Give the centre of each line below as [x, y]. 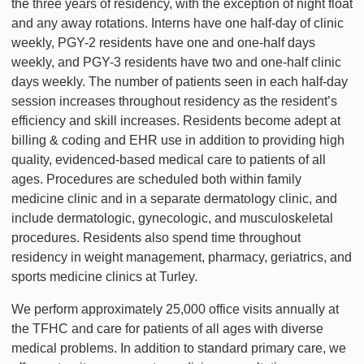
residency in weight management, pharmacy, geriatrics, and [182, 257]
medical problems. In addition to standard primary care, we [179, 348]
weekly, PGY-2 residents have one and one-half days [163, 43]
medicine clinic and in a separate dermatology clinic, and [174, 199]
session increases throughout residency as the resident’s [174, 101]
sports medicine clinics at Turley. [106, 277]
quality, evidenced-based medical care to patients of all [169, 160]
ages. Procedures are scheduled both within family [156, 179]
